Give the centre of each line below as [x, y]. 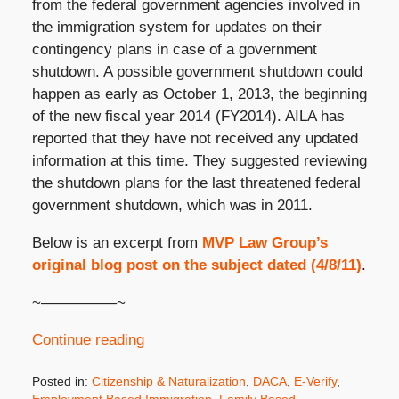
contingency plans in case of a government [174, 50]
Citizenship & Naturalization [168, 381]
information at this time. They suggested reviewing [199, 161]
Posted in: [60, 381]
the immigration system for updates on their [176, 28]
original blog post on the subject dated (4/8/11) [196, 265]
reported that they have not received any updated [195, 139]
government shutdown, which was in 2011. [172, 206]
